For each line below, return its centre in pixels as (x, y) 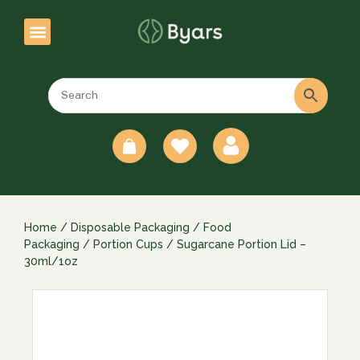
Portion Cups (128, 244)
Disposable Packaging (130, 227)
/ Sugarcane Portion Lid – (235, 244)
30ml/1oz (51, 261)
